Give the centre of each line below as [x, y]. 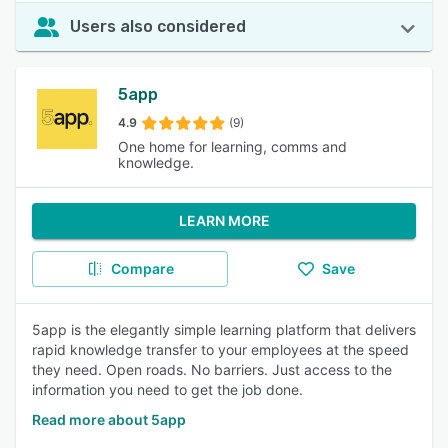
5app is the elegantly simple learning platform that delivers [224, 329]
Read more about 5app [109, 419]
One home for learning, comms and [232, 146]
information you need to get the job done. [167, 389]
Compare [142, 268]
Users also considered [158, 26]
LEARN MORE [224, 220]
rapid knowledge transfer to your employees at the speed [220, 349]
